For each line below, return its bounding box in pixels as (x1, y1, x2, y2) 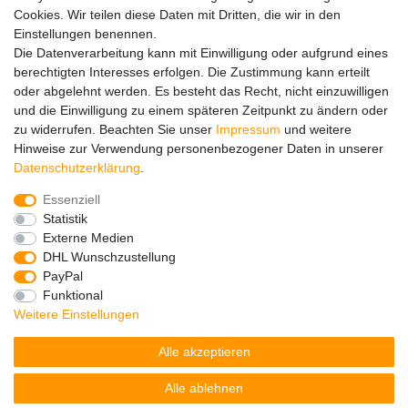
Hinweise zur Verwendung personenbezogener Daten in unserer (14, 141, 383, 156)
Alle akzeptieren (158, 344, 250, 359)
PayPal (42, 269, 83, 283)
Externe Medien (42, 230, 134, 245)
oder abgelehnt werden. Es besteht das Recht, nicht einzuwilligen (14, 84, 389, 98)
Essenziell (42, 192, 100, 207)
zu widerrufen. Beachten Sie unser (14, 122, 216, 137)
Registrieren (33, 46, 104, 62)
